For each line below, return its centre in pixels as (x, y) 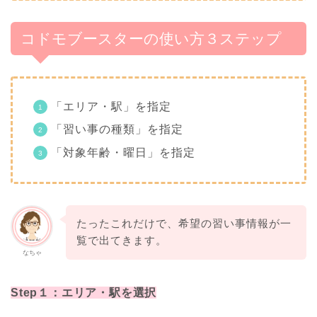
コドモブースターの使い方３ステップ (151, 39)
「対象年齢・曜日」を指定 (123, 152)
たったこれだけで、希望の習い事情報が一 (184, 224)
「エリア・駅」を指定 (111, 107)
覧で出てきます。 (121, 241)
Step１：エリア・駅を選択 (84, 293)
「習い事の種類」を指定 (117, 129)
